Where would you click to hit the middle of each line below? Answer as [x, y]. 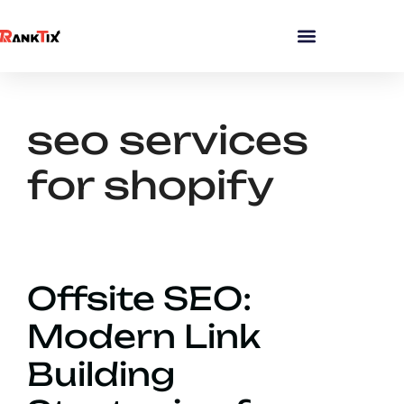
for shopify [151, 185]
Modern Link [144, 337]
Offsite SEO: [139, 299]
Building [101, 375]
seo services [168, 140]
